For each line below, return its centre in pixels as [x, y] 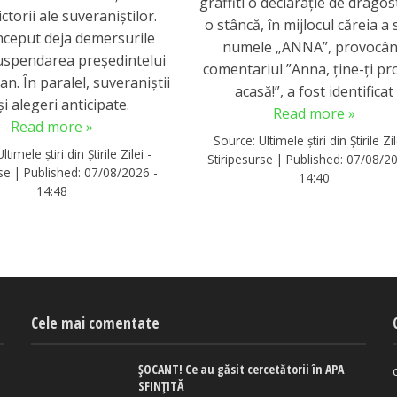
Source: [237, 140]
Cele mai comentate [96, 323]
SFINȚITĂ [161, 385]
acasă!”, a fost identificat [314, 92]
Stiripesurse [241, 159]
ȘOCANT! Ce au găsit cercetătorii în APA [241, 369]
